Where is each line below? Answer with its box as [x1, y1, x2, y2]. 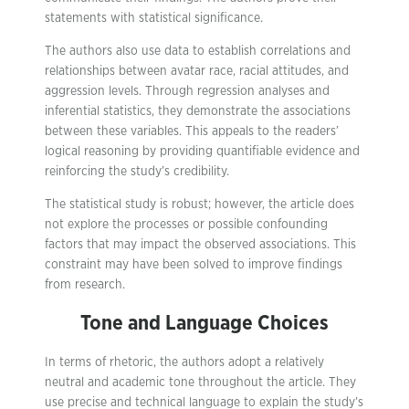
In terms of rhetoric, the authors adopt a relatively [45, 356, 324, 369]
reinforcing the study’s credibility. [45, 165, 229, 178]
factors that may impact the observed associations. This [45, 238, 356, 251]
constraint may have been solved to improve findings [45, 258, 342, 271]
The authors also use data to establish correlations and [45, 45, 351, 58]
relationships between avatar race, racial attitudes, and [45, 65, 349, 78]
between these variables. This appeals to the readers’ [45, 125, 339, 138]
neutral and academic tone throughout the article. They [45, 376, 356, 389]
